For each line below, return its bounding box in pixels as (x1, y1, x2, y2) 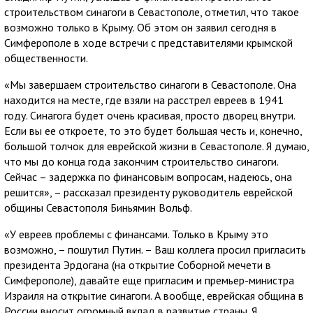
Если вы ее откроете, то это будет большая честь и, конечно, (4, 123, 302, 138)
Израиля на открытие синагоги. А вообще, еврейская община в (4, 288, 304, 303)
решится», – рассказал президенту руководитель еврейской (4, 184, 293, 199)
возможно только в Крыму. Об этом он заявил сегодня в (4, 20, 277, 34)
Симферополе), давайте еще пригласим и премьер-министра (4, 272, 294, 287)
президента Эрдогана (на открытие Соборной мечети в (4, 257, 271, 272)
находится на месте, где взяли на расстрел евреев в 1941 (4, 92, 284, 107)
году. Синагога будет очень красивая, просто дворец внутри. (4, 108, 295, 122)
